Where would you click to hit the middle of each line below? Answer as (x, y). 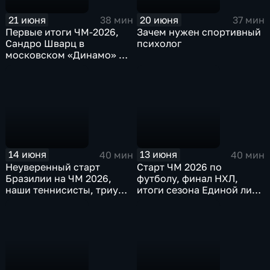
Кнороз (24, 78)
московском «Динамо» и (65, 55)
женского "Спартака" (56, 201)
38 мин (116, 20)
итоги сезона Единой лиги (200, 190)
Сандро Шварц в (45, 44)
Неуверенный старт (53, 167)
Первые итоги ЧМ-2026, (62, 32)
